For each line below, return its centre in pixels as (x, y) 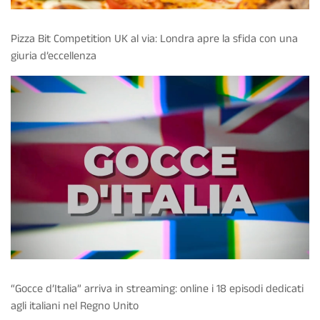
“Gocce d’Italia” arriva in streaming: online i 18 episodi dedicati (157, 289)
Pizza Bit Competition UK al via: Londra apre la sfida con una (154, 39)
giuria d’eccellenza (54, 56)
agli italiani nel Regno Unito (75, 306)
